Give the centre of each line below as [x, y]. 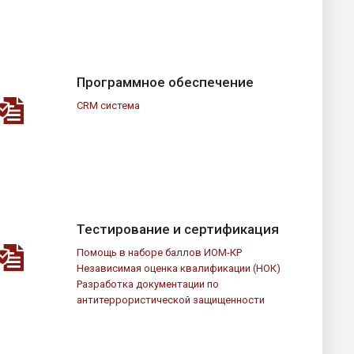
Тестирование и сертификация [178, 229]
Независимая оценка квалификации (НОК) [179, 268]
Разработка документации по [148, 284]
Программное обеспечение [165, 82]
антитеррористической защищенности [171, 299]
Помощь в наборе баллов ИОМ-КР [159, 252]
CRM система [108, 105]
